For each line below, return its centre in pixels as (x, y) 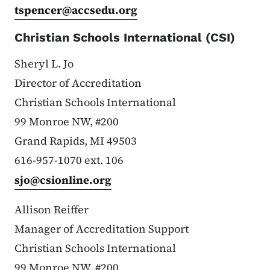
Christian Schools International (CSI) (125, 37)
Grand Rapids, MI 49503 (76, 140)
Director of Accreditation (78, 83)
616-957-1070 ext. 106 (69, 160)
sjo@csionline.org (63, 180)
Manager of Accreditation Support (102, 228)
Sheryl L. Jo (44, 63)
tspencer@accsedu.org (76, 10)
